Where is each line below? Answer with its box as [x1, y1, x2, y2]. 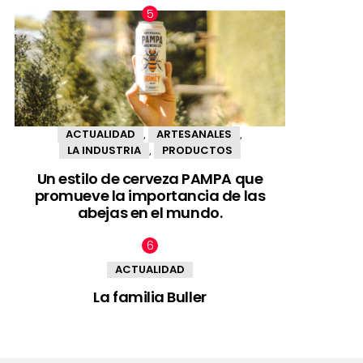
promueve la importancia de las [34, 185, 266, 206]
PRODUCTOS [162, 143, 233, 159]
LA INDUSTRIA [67, 143, 141, 159]
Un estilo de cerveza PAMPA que [36, 168, 263, 189]
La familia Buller [93, 287, 207, 308]
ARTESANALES [156, 126, 232, 143]
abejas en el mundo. [77, 202, 223, 223]
